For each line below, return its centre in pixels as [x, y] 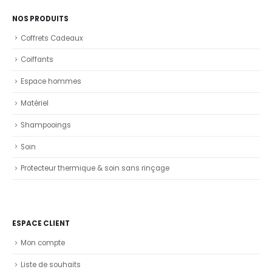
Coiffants [37, 60]
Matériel [35, 103]
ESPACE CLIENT [41, 224]
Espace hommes [51, 82]
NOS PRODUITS [40, 19]
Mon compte [43, 243]
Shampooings [46, 125]
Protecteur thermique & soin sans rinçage [95, 168]
